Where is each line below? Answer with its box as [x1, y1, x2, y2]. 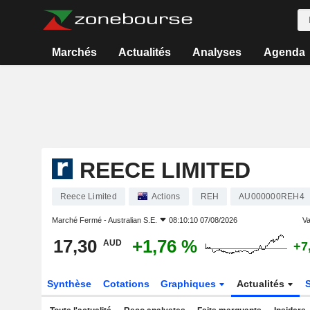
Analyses [192, 46, 242, 58]
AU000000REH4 [239, 192, 304, 201]
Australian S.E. [107, 216, 157, 224]
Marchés [51, 46, 97, 58]
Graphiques [161, 278, 219, 289]
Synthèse [46, 278, 91, 289]
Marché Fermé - [51, 216, 108, 224]
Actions [151, 192, 181, 201]
